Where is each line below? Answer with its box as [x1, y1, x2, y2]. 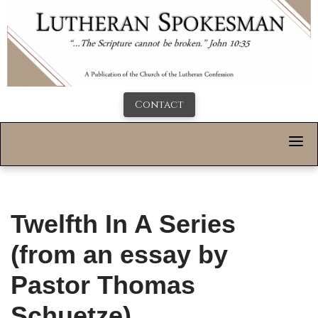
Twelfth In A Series [11, 209, 236, 239]
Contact [134, 98, 184, 112]
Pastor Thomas [11, 270, 195, 300]
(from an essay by [11, 240, 228, 270]
